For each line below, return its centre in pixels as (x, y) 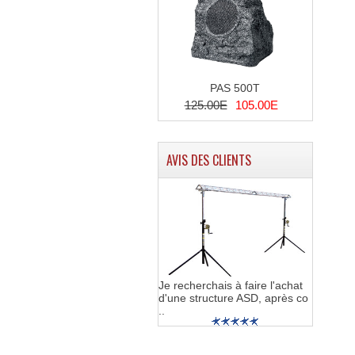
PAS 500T (235, 88)
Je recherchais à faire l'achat (230, 285)
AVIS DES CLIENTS (208, 160)
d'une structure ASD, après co (233, 298)
